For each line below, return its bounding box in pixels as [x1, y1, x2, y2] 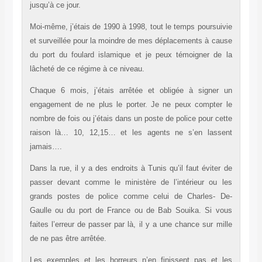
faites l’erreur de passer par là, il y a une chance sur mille [29, 220, 232, 229]
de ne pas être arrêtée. [29, 234, 106, 243]
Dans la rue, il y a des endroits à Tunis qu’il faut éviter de [29, 164, 232, 173]
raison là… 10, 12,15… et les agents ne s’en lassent [29, 128, 232, 137]
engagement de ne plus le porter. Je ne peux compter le [29, 100, 232, 109]
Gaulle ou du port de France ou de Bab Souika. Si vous [29, 206, 232, 215]
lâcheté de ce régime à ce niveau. [29, 64, 144, 74]
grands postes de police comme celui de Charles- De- [29, 192, 232, 201]
